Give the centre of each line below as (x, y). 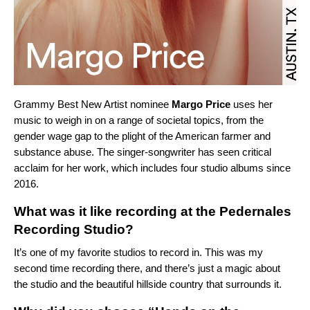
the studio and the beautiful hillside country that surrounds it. (148, 284)
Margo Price (201, 104)
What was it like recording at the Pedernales (153, 212)
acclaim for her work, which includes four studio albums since (152, 168)
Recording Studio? (74, 230)
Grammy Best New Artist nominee (93, 104)
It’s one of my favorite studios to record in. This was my (138, 253)
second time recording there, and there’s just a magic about (147, 268)
